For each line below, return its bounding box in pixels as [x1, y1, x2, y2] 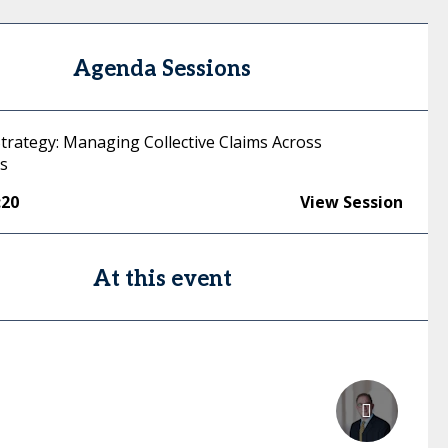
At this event [92, 266, 232, 292]
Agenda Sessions [73, 56, 252, 82]
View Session [299, 191, 403, 213]
